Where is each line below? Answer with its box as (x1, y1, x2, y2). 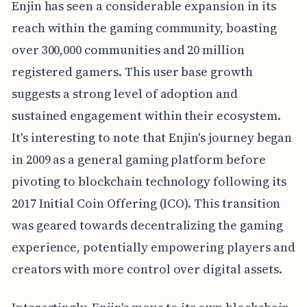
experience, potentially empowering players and (11, 238, 295, 256)
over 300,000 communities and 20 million (11, 40, 245, 58)
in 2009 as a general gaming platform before (11, 150, 266, 168)
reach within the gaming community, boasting (11, 19, 277, 36)
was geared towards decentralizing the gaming (11, 216, 283, 234)
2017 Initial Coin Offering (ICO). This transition (11, 194, 281, 212)
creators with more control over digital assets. (11, 260, 282, 278)
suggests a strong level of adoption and (11, 84, 238, 102)
